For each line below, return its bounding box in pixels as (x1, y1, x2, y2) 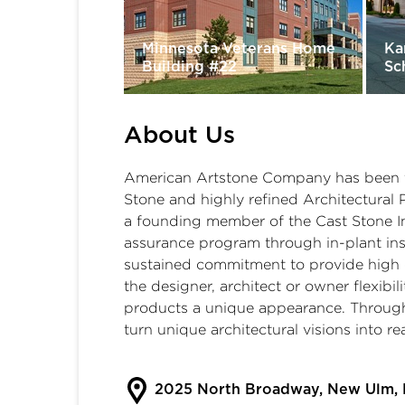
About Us (124, 123, 235, 147)
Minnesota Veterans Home (142, 41, 335, 56)
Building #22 (142, 59, 237, 74)
